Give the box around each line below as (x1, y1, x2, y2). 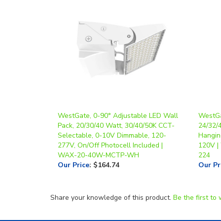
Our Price (58, 144, 89, 153)
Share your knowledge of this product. (50, 176, 173, 185)
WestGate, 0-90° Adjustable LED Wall (58, 94, 178, 104)
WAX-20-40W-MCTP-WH (58, 134, 139, 143)
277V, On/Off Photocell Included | (58, 124, 163, 133)
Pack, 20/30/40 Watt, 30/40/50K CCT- (58, 104, 175, 113)
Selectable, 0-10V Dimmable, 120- (58, 114, 166, 123)
